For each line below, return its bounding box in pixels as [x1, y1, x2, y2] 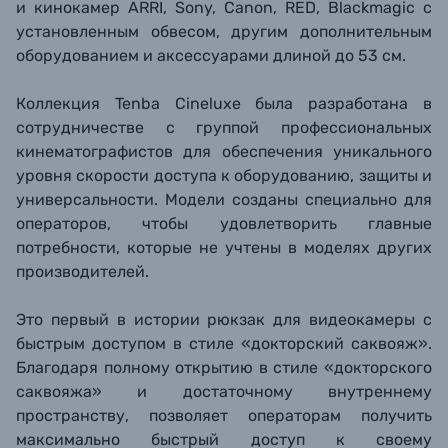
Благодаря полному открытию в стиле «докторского [16, 358, 432, 377]
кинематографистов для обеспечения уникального [16, 142, 432, 161]
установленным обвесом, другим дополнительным [16, 22, 432, 41]
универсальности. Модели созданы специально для [16, 190, 432, 209]
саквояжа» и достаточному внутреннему [16, 382, 432, 401]
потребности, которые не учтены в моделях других [16, 238, 432, 257]
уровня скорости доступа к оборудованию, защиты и [16, 166, 432, 185]
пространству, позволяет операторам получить [16, 406, 432, 425]
